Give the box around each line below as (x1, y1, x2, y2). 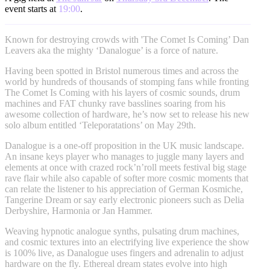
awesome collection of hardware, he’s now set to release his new (5, 109, 250, 119)
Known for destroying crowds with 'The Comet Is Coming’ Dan (5, 34, 249, 45)
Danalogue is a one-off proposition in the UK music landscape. (5, 140, 244, 151)
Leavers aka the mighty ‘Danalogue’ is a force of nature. (5, 45, 218, 55)
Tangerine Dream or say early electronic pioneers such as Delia (5, 195, 244, 205)
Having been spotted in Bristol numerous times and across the (5, 66, 239, 76)
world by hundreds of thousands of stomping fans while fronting (5, 77, 249, 87)
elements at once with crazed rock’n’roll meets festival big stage (5, 162, 246, 172)
